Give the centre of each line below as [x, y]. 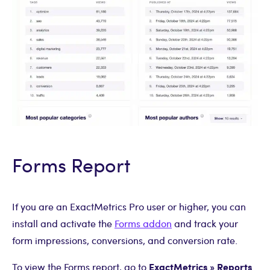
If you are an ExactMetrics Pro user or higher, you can [129, 206]
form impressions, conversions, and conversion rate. [125, 240]
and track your [205, 223]
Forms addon [143, 223]
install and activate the [63, 223]
